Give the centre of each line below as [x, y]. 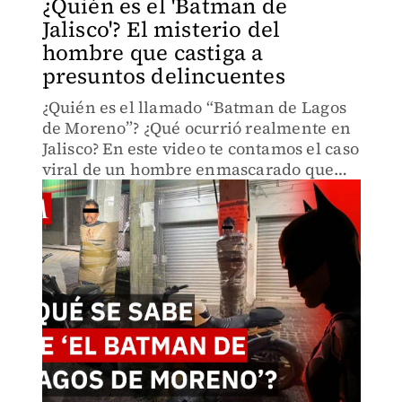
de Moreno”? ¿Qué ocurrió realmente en [196, 128]
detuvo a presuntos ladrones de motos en [200, 190]
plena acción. [94, 210]
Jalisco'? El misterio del [161, 29]
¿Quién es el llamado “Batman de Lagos [194, 107]
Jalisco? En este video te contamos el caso [200, 149]
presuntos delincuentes [163, 76]
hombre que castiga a [153, 52]
